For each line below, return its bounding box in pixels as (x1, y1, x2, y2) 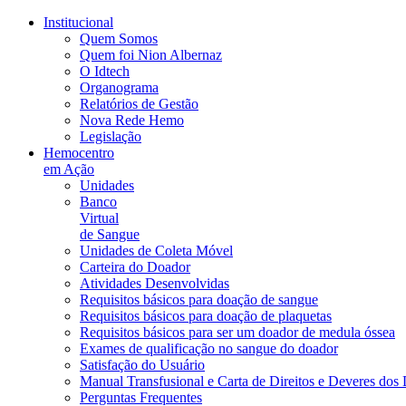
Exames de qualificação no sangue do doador (80, 341, 338, 356)
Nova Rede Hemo (80, 112, 184, 128)
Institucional (43, 14, 113, 30)
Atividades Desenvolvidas (80, 275, 229, 291)
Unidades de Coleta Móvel (80, 243, 233, 258)
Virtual (80, 210, 119, 226)
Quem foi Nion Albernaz (80, 47, 222, 63)
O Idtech (80, 63, 130, 79)
